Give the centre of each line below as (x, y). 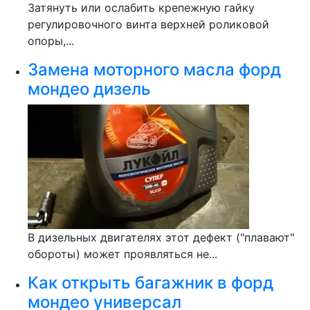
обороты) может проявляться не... (122, 254)
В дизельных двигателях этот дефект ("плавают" (161, 237)
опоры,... (51, 41)
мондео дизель (89, 89)
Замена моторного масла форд (154, 70)
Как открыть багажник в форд (151, 283)
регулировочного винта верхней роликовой (148, 24)
